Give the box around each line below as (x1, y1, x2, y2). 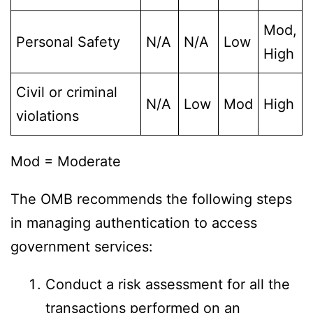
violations (16, 108, 79, 125)
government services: (10, 238, 153, 256)
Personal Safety (16, 34, 120, 51)
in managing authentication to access (10, 214, 257, 232)
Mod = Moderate (10, 153, 121, 170)
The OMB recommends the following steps (10, 191, 292, 208)
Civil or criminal (16, 84, 117, 101)
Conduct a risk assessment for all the (45, 276, 290, 293)
